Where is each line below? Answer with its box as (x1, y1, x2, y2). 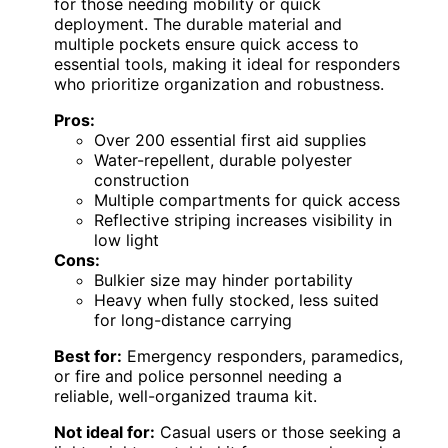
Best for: (54, 346, 122, 367)
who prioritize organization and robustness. (54, 74, 384, 95)
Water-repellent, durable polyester (94, 150, 352, 171)
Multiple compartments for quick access (94, 190, 400, 211)
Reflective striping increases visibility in (94, 210, 392, 231)
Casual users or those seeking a (155, 422, 401, 443)
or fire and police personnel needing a (54, 366, 342, 387)
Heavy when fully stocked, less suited (94, 290, 379, 311)
